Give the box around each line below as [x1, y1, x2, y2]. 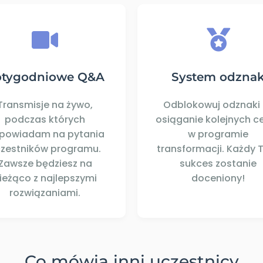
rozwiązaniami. [9, 186, 80, 200]
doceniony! [191, 171, 245, 186]
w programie [188, 127, 248, 141]
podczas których [5, 113, 85, 127]
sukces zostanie [180, 157, 257, 171]
